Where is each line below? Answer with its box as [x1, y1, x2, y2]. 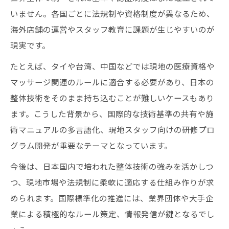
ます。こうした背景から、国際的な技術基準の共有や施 [10, 107, 214, 119]
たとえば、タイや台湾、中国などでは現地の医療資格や [10, 60, 215, 72]
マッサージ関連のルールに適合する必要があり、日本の [10, 76, 214, 87]
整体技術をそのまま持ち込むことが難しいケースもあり [10, 91, 214, 103]
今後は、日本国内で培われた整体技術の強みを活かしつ [10, 160, 214, 172]
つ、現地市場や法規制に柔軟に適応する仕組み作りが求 [10, 176, 214, 188]
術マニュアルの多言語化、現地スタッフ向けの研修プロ [10, 123, 215, 135]
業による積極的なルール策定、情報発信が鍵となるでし [10, 208, 215, 219]
